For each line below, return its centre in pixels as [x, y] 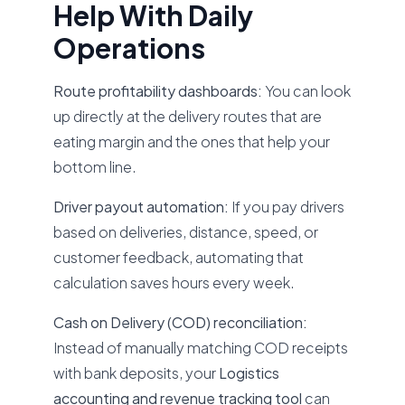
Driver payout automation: [141, 207]
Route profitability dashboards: [158, 91]
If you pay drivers [287, 207]
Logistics [250, 373]
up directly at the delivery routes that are [188, 116]
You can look [307, 91]
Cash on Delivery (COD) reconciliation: [181, 322]
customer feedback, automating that [179, 257]
